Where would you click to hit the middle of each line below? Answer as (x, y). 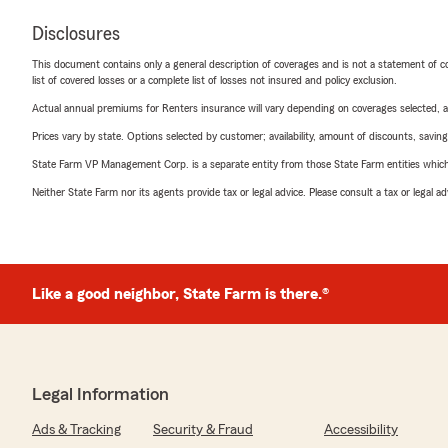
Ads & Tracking (76, 430)
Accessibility (361, 430)
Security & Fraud (203, 430)
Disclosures (76, 34)
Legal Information (100, 394)
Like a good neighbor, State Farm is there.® (180, 294)
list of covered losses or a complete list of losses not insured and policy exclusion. (214, 80)
